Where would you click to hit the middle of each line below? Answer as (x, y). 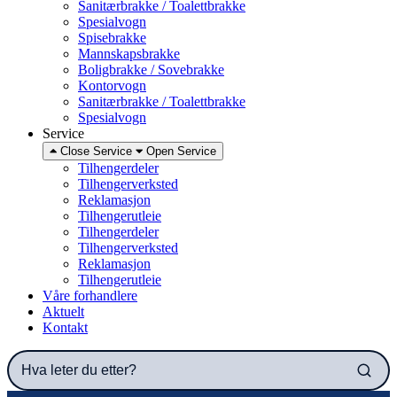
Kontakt (65, 327)
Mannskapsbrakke (129, 54)
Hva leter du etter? (58, 357)
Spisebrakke (112, 38)
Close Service (96, 151)
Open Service (181, 151)
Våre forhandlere (90, 296)
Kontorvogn (112, 86)
